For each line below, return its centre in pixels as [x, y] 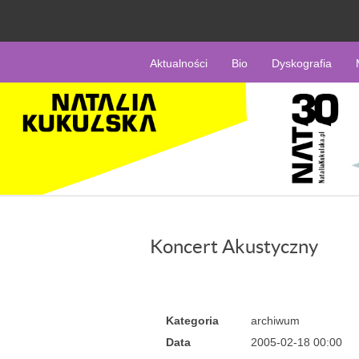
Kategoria [193, 321]
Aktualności [179, 63]
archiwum [276, 321]
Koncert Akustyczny [234, 246]
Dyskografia [302, 63]
